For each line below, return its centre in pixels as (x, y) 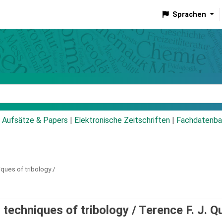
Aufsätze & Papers (35, 120)
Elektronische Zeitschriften (122, 120)
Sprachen (189, 14)
